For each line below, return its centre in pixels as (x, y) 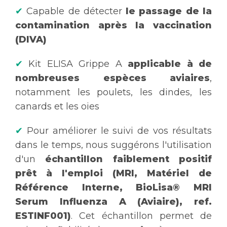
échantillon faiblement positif (129, 159)
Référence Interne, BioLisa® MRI (113, 187)
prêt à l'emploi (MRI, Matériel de (113, 173)
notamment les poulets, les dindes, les (113, 92)
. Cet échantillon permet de (141, 216)
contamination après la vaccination (113, 25)
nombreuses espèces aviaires (112, 78)
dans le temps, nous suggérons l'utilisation (113, 145)
